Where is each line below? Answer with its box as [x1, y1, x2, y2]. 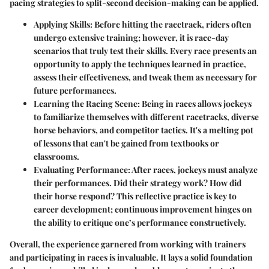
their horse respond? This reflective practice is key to [34, 190, 237, 202]
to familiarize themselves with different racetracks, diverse [34, 110, 259, 122]
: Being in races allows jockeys [138, 97, 252, 109]
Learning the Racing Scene [34, 97, 138, 109]
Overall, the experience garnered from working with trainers [10, 238, 246, 250]
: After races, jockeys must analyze [128, 163, 258, 175]
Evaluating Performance [34, 163, 128, 175]
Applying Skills [34, 18, 90, 30]
